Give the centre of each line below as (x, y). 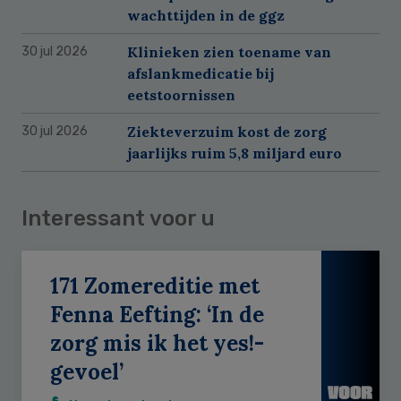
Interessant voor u (118, 218)
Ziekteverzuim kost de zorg (227, 131)
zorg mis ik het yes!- (157, 343)
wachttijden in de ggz (206, 15)
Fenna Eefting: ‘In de (157, 314)
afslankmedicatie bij (200, 73)
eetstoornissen (181, 94)
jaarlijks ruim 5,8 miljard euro (235, 153)
